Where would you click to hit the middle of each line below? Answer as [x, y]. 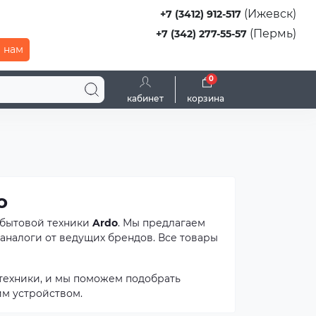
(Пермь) [272, 34]
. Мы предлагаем [162, 223]
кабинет [145, 98]
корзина [206, 98]
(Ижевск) [269, 14]
